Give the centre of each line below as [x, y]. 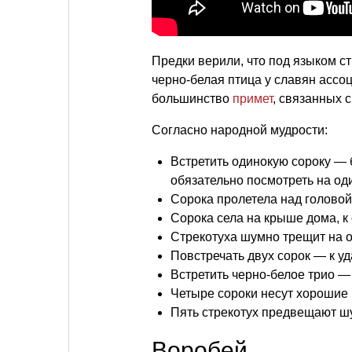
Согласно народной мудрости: [240, 130]
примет [253, 99]
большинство [192, 99]
